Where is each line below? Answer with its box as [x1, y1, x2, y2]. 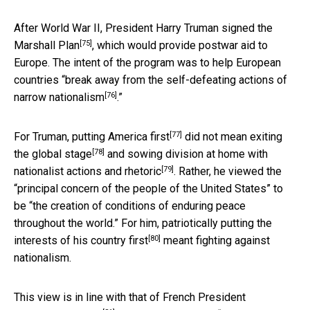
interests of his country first [14, 233, 148, 247]
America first [108, 129, 170, 143]
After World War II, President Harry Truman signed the [14, 21, 273, 35]
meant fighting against [161, 233, 270, 247]
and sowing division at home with [104, 147, 268, 161]
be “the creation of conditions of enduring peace [14, 199, 246, 212]
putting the [221, 216, 272, 230]
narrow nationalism [14, 90, 104, 104]
